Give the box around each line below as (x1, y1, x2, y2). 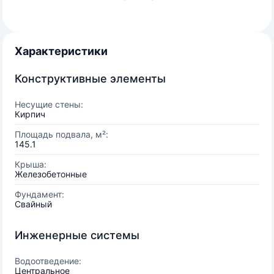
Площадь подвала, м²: (15, 129, 108, 139)
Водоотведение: (15, 256, 81, 266)
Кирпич (15, 109, 45, 119)
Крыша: (15, 159, 46, 169)
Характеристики (15, 45, 108, 57)
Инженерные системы (15, 229, 139, 242)
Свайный (15, 199, 52, 209)
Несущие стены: (15, 99, 83, 109)
